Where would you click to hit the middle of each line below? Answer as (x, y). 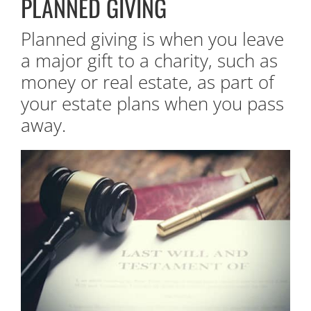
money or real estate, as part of (148, 82)
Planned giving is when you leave (152, 39)
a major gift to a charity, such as (149, 60)
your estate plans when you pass (152, 103)
